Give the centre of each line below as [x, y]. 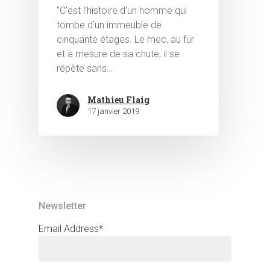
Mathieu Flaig [118, 100]
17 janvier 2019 [113, 111]
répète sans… [85, 69]
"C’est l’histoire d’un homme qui [122, 11]
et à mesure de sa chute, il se [118, 54]
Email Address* [71, 228]
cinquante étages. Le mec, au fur [125, 40]
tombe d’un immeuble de [109, 25]
